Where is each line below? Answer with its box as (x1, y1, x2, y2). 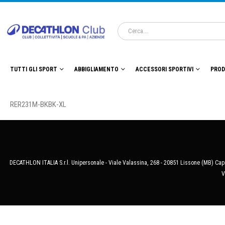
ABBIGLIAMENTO (74, 66, 119, 73)
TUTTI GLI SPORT (10, 66, 57, 73)
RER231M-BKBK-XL (10, 100, 66, 109)
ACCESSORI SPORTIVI (136, 66, 193, 73)
